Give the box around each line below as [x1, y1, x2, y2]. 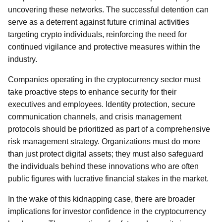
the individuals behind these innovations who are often [8, 162, 199, 170]
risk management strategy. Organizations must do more [8, 137, 200, 146]
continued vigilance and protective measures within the [8, 43, 200, 51]
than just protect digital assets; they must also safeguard [8, 150, 203, 158]
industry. [8, 55, 37, 63]
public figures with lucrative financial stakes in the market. [8, 174, 209, 183]
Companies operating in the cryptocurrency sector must [8, 75, 201, 84]
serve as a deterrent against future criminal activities [8, 18, 189, 26]
